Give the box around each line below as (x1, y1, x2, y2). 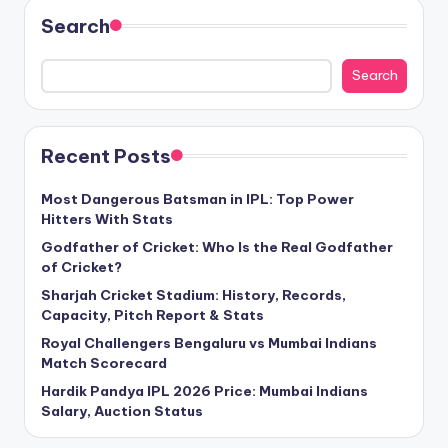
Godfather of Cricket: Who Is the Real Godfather (41, 237, 393, 256)
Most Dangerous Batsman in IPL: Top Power (41, 189, 354, 208)
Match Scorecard (41, 353, 167, 372)
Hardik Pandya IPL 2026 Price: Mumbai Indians (41, 381, 368, 400)
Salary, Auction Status (41, 401, 203, 420)
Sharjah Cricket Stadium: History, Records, (41, 285, 346, 304)
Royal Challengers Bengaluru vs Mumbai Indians (41, 333, 377, 352)
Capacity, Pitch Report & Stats (41, 305, 264, 324)
